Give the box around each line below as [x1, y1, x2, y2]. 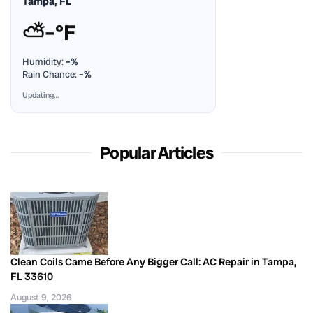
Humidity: [22, 55, 66, 68]
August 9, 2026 [10, 291, 72, 303]
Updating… [22, 89, 59, 100]
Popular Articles [100, 141, 213, 163]
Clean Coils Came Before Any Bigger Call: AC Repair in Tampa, [10, 254, 296, 269]
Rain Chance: [22, 68, 79, 80]
